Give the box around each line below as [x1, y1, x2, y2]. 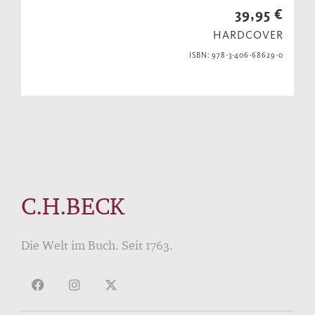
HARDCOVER [213, 28, 283, 42]
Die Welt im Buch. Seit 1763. [21, 238, 173, 252]
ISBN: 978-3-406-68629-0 [188, 51, 283, 60]
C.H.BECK [21, 191, 124, 220]
